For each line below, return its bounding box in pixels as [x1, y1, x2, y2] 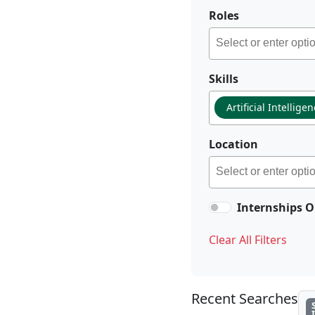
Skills [209, 71, 238, 86]
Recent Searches [191, 289, 298, 308]
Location [209, 136, 258, 152]
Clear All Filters [209, 232, 287, 247]
